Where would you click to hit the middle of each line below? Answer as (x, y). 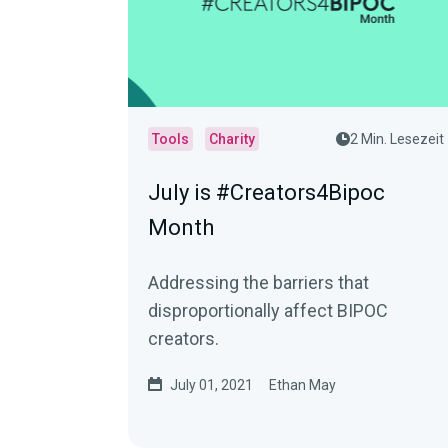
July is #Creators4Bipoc (266, 192)
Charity (232, 139)
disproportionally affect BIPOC (268, 310)
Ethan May (302, 385)
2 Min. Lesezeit (397, 139)
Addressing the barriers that (258, 282)
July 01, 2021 (211, 385)
